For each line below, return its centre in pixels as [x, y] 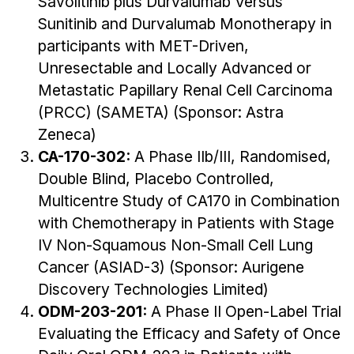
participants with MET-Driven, [143, 45]
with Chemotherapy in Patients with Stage [186, 222]
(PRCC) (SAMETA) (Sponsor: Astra [161, 112]
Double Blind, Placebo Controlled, [156, 178]
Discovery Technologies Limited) [153, 289]
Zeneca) [67, 134]
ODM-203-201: [94, 311]
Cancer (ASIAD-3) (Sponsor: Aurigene [171, 267]
